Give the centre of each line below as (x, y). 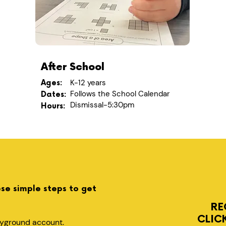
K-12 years (88, 83)
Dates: (54, 95)
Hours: (53, 106)
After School (73, 67)
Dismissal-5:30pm (102, 105)
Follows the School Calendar (120, 94)
